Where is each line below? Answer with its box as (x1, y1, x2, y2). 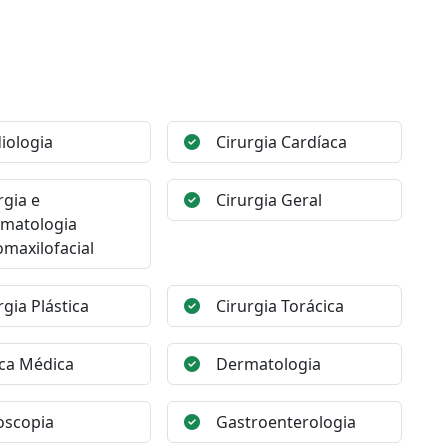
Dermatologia (216, 353, 322, 375)
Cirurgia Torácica (216, 295, 345, 317)
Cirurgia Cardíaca (216, 131, 348, 153)
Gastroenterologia (216, 411, 357, 433)
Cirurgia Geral (216, 189, 323, 211)
